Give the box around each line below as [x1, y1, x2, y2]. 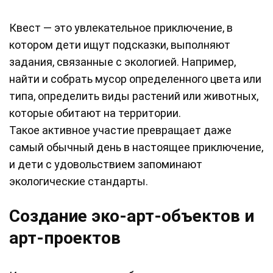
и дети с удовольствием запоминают [9, 158, 202, 171]
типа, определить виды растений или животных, [9, 90, 258, 103]
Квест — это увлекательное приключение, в [9, 21, 233, 35]
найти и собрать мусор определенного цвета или [9, 73, 261, 86]
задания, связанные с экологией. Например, [9, 55, 236, 69]
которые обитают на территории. [9, 107, 181, 120]
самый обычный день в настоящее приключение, [9, 141, 263, 154]
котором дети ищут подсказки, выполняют [9, 38, 230, 52]
